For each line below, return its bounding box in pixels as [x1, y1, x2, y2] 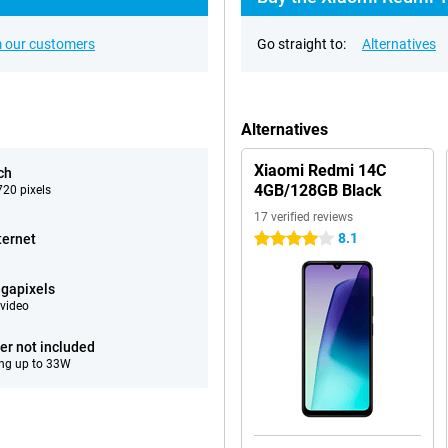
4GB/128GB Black [254, 181, 382, 200]
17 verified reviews [254, 210, 353, 224]
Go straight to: [257, 36, 346, 52]
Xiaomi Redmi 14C [254, 161, 386, 180]
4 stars [254, 231, 297, 247]
